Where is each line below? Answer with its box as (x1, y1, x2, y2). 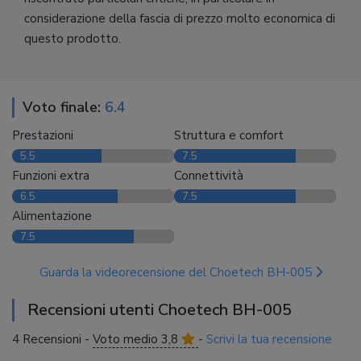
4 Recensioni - (12, 330, 93, 347)
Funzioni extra (12, 167, 89, 184)
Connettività (174, 167, 243, 184)
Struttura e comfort (174, 127, 284, 143)
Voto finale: (23, 97, 105, 117)
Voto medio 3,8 (93, 330, 181, 347)
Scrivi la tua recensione (206, 330, 332, 347)
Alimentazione (12, 207, 92, 224)
